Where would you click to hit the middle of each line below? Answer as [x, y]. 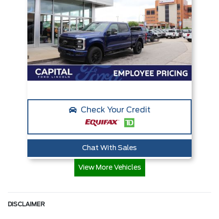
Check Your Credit [115, 110]
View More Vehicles [109, 168]
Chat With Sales [109, 148]
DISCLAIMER [26, 205]
